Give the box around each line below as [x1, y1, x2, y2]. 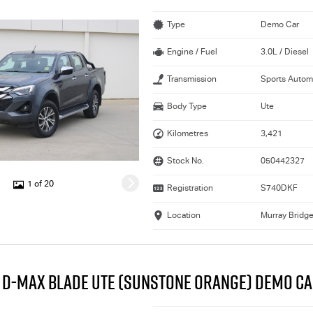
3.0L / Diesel [260, 48, 309, 57]
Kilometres [167, 129, 209, 138]
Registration [167, 184, 214, 193]
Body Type [167, 102, 208, 111]
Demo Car [260, 20, 299, 29]
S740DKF [260, 184, 298, 193]
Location [167, 211, 201, 220]
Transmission [167, 75, 217, 84]
